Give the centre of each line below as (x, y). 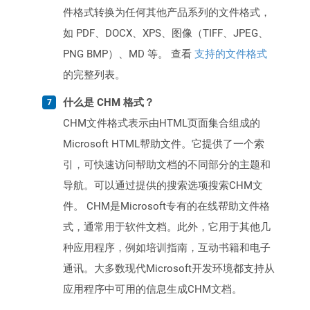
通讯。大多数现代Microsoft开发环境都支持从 (169, 269)
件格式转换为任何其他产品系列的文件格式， (167, 13)
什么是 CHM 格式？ (109, 103)
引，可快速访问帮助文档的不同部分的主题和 (167, 165)
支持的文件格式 (231, 54)
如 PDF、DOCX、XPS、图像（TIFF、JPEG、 (166, 34)
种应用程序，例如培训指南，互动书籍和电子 (167, 248)
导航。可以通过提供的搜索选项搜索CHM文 (163, 186)
